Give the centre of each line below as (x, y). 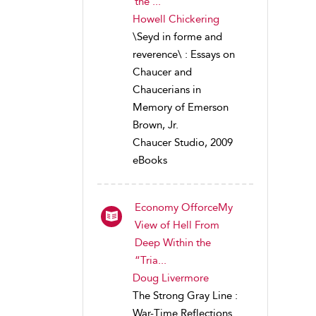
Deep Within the (173, 243)
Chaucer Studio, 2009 (183, 142)
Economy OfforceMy (184, 207)
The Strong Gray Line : (185, 296)
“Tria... (151, 260)
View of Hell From (177, 225)
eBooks (150, 160)
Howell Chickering (176, 19)
